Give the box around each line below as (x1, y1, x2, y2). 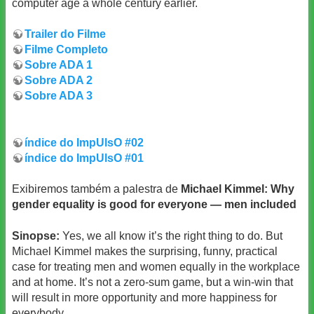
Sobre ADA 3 (25, 90, 93, 102)
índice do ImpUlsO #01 (25, 151, 144, 164)
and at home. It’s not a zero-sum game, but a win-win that (12, 275, 293, 288)
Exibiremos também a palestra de (12, 183, 181, 196)
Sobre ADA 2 (25, 74, 93, 87)
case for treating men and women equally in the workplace (12, 260, 300, 273)
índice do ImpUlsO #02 (25, 136, 144, 149)
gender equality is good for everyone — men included (12, 198, 296, 211)
